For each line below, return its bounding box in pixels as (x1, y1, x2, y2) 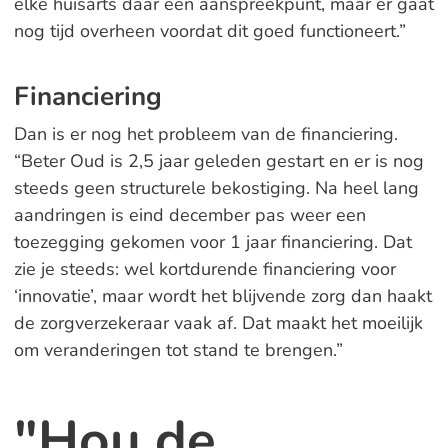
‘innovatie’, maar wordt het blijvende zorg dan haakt (13, 284, 432, 308)
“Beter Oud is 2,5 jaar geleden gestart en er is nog (13, 149, 424, 173)
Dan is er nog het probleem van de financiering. (13, 122, 398, 146)
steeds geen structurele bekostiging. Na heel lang (13, 176, 419, 200)
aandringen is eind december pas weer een (13, 203, 366, 227)
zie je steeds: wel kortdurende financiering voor (13, 257, 396, 281)
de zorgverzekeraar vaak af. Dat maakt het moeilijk (13, 311, 423, 335)
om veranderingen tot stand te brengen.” (13, 338, 343, 362)
